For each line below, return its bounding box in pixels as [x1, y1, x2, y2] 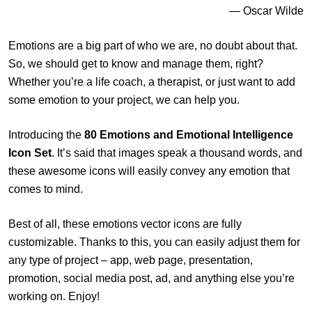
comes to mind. [8, 183, 83, 196]
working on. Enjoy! [8, 290, 100, 303]
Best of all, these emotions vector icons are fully [8, 218, 242, 231]
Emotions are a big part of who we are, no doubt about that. [8, 40, 297, 52]
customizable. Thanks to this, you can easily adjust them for [8, 236, 300, 249]
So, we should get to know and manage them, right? [8, 58, 263, 70]
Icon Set [8, 147, 52, 159]
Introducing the [8, 129, 84, 141]
